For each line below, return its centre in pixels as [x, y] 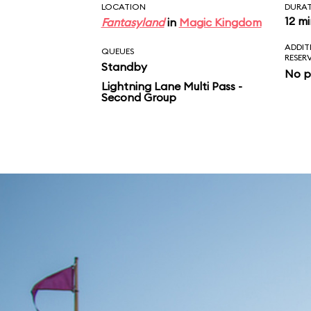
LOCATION [123, 7]
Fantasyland [133, 22]
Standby [124, 67]
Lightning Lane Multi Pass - [171, 86]
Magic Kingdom [220, 22]
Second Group [138, 97]
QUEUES [117, 51]
